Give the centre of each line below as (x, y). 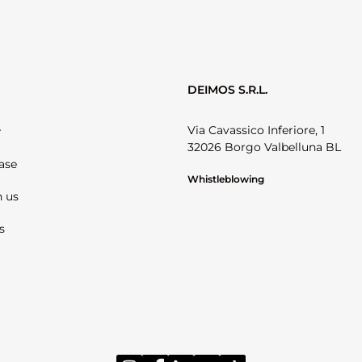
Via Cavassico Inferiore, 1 (256, 130)
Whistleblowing (226, 179)
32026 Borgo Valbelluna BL (264, 147)
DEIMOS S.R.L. (227, 90)
